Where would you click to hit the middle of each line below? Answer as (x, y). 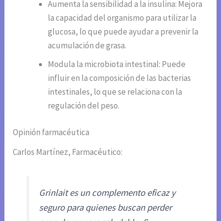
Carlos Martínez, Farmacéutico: (68, 152)
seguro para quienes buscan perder (106, 207)
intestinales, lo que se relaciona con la (115, 92)
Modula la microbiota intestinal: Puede (117, 64)
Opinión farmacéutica (51, 132)
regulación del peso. (84, 106)
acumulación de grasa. (87, 46)
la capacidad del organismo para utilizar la (122, 18)
